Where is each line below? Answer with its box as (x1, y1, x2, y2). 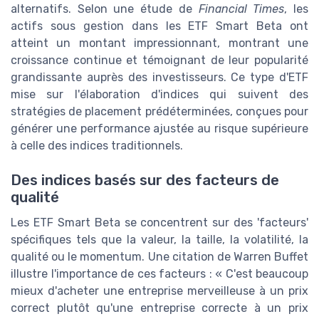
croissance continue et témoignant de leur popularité (11, 53, 308, 68)
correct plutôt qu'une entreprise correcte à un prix (11, 301, 308, 315)
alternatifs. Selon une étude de (11, 2, 199, 16)
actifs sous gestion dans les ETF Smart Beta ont (11, 19, 308, 33)
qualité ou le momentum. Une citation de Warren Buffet (11, 250, 308, 264)
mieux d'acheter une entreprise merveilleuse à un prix (11, 284, 308, 298)
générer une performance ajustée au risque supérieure (11, 122, 308, 136)
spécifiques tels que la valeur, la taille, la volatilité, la (11, 233, 308, 247)
